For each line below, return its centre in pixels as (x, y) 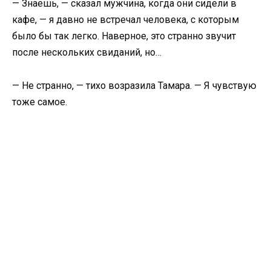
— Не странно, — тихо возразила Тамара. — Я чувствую (134, 85)
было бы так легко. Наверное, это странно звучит (124, 36)
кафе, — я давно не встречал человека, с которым (126, 20)
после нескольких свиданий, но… (87, 53)
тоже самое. (40, 102)
